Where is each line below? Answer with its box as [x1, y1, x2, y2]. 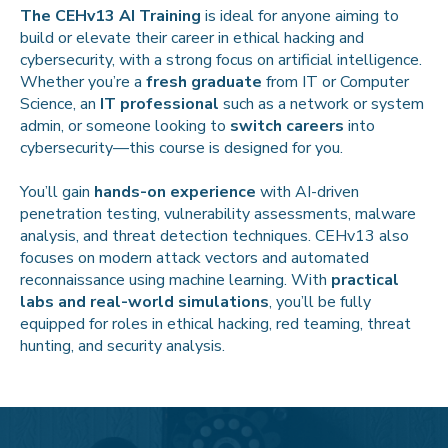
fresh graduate [146, 71, 262, 94]
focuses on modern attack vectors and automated [20, 247, 369, 270]
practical [331, 269, 399, 292]
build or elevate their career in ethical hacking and [20, 27, 364, 50]
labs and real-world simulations [20, 291, 269, 314]
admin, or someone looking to [20, 115, 230, 138]
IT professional [100, 93, 219, 116]
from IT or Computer [262, 71, 409, 94]
